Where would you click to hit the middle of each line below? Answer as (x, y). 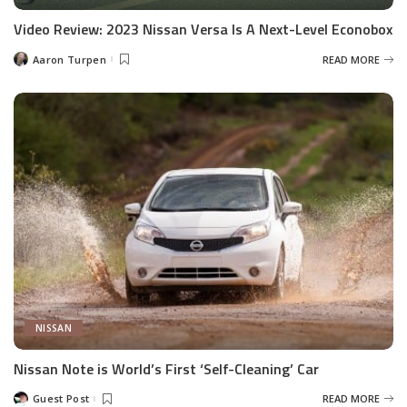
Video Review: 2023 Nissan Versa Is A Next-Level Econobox (203, 30)
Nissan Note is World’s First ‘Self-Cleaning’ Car (166, 368)
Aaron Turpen (69, 59)
